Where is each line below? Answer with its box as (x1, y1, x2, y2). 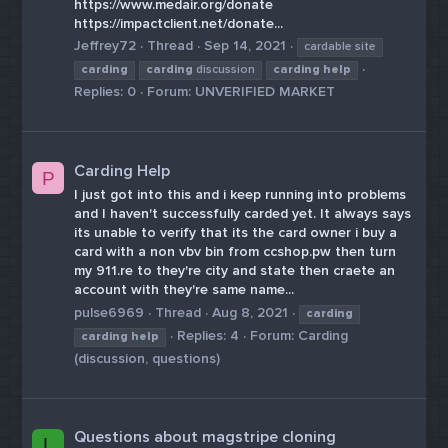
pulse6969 (74, 303, 145, 321)
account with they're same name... (74, 281, 295, 299)
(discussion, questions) (74, 349, 221, 367)
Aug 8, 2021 (212, 303, 289, 321)
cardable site (304, 39, 377, 55)
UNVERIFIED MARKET (195, 83, 336, 101)
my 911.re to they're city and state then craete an (74, 262, 396, 280)
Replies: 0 (74, 83, 137, 101)
